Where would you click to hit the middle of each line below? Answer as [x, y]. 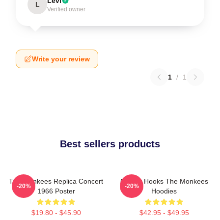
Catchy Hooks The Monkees [164, 181]
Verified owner [66, 9]
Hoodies [164, 191]
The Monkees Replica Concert [56, 181]
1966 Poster [56, 191]
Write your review [61, 59]
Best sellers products [110, 144]
